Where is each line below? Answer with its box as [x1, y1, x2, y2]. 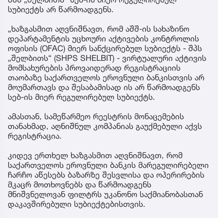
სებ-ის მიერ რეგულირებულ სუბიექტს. [8, 91, 155, 102]
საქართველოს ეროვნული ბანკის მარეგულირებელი [8, 160, 209, 170]
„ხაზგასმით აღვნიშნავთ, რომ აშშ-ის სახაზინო [8, 23, 189, 34]
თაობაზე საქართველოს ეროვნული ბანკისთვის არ [8, 72, 204, 82]
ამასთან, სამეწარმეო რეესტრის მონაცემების [8, 111, 184, 121]
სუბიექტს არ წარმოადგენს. [8, 4, 114, 14]
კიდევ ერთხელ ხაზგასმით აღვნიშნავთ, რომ [8, 150, 182, 160]
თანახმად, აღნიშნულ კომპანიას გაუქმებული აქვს [8, 121, 202, 131]
